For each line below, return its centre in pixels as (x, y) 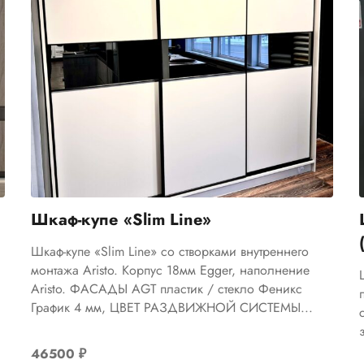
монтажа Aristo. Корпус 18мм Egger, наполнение (171, 270)
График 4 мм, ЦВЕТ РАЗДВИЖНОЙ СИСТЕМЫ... (172, 307)
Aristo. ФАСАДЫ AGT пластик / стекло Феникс (167, 288)
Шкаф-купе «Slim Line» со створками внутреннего (170, 251)
